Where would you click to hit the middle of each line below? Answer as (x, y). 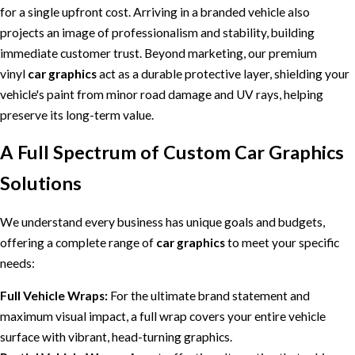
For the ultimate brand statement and (209, 296)
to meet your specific (282, 242)
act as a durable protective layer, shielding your (223, 73)
